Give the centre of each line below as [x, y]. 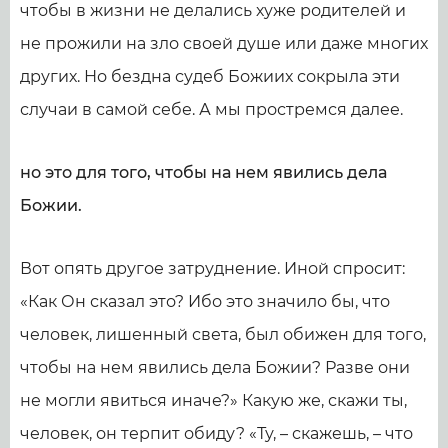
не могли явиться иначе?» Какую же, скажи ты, [213, 400]
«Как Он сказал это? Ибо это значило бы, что [205, 301]
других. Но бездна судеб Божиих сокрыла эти [210, 76]
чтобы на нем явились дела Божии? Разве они [215, 367]
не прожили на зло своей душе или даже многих [224, 43]
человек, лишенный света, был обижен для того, [223, 334]
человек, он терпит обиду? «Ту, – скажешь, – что [216, 433]
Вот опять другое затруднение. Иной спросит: [212, 268]
